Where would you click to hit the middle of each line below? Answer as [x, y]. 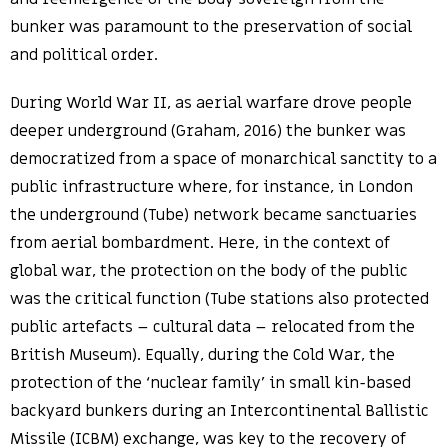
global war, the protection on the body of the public [209, 271]
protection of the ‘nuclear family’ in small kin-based [210, 383]
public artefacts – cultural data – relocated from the [212, 327]
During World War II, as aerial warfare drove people [211, 103]
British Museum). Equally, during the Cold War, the [202, 355]
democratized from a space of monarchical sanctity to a [223, 159]
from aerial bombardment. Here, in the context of [200, 243]
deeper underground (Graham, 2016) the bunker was [208, 131]
